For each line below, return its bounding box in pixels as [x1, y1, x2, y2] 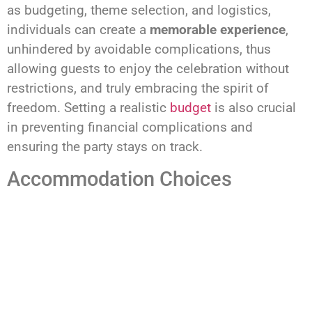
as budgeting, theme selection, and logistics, [7, 2, 271, 19]
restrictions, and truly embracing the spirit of [7, 80, 269, 97]
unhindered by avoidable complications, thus [7, 41, 271, 58]
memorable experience [150, 22, 286, 38]
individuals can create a [7, 22, 150, 38]
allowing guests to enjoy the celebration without [7, 61, 289, 77]
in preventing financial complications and [7, 119, 253, 136]
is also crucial [211, 100, 296, 116]
